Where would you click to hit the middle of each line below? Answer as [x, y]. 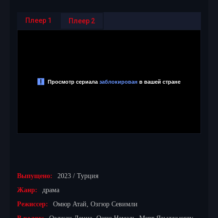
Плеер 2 [82, 21]
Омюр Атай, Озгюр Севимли [95, 204]
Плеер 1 [38, 20]
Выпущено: [35, 176]
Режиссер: [33, 204]
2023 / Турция [78, 176]
